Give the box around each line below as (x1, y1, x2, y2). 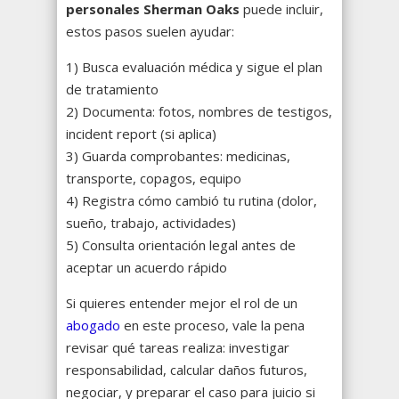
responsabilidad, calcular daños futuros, (66, 361, 307, 379)
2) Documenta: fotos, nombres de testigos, (66, 102, 332, 121)
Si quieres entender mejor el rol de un (66, 294, 297, 313)
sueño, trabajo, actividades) (66, 214, 236, 232)
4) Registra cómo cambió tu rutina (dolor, (66, 191, 317, 210)
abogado (66, 316, 120, 335)
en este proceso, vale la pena (120, 316, 305, 335)
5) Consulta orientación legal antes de (66, 236, 296, 255)
